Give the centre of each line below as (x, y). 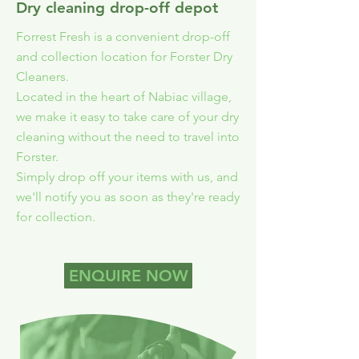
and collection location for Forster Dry (124, 56)
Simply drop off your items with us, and (127, 177)
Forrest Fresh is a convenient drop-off (123, 36)
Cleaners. (42, 77)
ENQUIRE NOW (128, 276)
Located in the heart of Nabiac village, (124, 97)
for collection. (56, 217)
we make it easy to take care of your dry (127, 117)
